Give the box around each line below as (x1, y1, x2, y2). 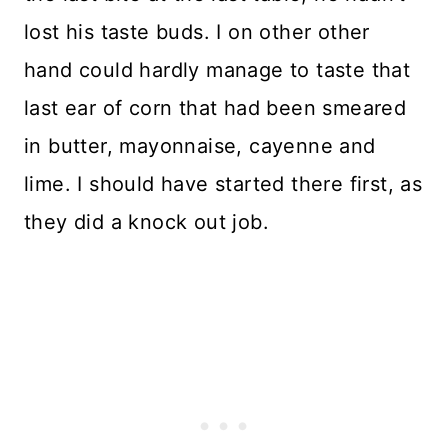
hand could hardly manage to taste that (24, 58, 411, 82)
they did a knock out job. (24, 210, 269, 234)
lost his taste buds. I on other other (24, 20, 370, 44)
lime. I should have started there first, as (24, 172, 423, 196)
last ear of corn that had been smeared (24, 96, 407, 120)
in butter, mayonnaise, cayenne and (24, 134, 376, 158)
